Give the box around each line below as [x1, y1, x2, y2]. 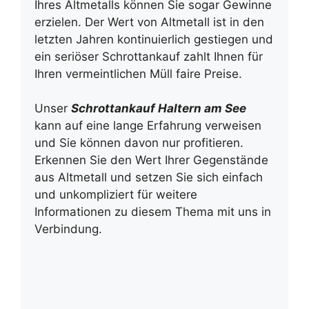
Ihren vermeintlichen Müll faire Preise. [34, 66, 242, 81]
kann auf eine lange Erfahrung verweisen [34, 119, 261, 132]
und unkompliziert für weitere [34, 188, 197, 201]
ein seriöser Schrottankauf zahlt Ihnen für [34, 49, 263, 63]
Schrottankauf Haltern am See [71, 101, 246, 115]
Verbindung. [34, 222, 102, 236]
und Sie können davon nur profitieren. [34, 136, 243, 150]
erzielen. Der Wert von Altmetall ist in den [34, 14, 264, 29]
